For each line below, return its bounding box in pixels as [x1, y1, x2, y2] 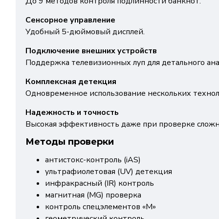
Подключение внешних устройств [25, 45, 157, 56]
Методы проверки [25, 136, 114, 147]
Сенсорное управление [25, 15, 115, 25]
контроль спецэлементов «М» [45, 201, 156, 212]
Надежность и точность [25, 107, 119, 118]
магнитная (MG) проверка [45, 190, 141, 200]
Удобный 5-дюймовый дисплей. [25, 26, 145, 37]
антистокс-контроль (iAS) [45, 154, 141, 165]
